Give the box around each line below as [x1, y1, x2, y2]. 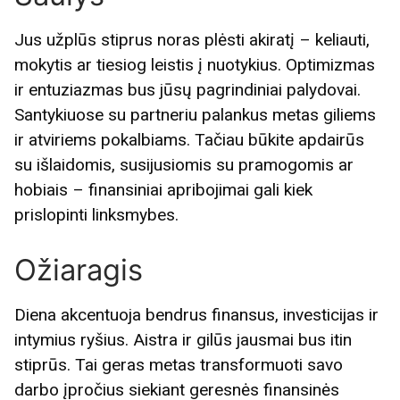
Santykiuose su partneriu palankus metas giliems [14, 104, 376, 126]
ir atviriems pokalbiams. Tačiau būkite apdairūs [14, 129, 364, 151]
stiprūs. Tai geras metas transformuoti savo [14, 354, 343, 376]
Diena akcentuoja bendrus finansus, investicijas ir [14, 304, 379, 326]
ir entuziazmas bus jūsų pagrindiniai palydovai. [14, 79, 361, 101]
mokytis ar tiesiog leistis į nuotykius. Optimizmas [14, 54, 375, 76]
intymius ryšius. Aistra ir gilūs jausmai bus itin [14, 329, 352, 351]
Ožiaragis [14, 251, 143, 287]
